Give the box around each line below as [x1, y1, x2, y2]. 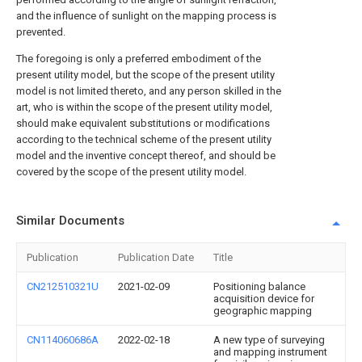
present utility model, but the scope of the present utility [16, 69, 275, 81]
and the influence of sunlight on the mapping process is [16, 10, 276, 22]
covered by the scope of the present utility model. [16, 166, 246, 178]
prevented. [16, 26, 65, 38]
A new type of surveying [213, 334, 325, 346]
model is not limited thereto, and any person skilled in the [16, 85, 281, 97]
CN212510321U [27, 280, 99, 293]
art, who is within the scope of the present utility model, [16, 101, 272, 113]
